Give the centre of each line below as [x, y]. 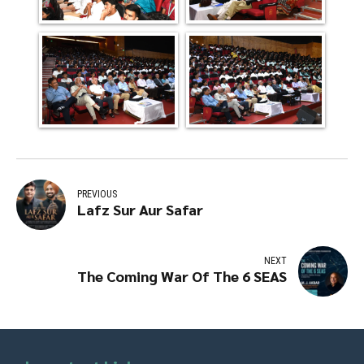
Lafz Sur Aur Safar [141, 210]
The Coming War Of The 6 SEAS [182, 276]
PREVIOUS [97, 195]
